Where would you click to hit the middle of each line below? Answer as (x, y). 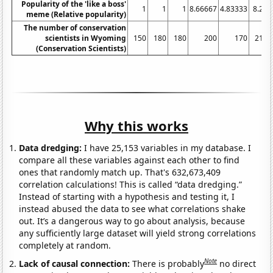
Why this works (136, 126)
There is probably (168, 263)
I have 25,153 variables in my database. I (167, 148)
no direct (238, 263)
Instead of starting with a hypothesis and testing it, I (127, 197)
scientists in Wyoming (86, 38)
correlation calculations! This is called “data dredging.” (131, 185)
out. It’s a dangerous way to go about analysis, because (132, 221)
